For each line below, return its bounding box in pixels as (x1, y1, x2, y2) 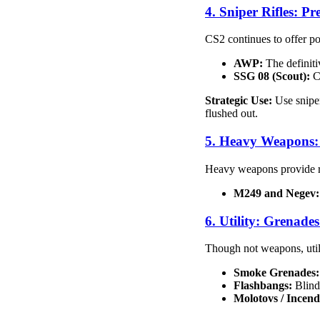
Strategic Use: (205, 94, 272, 107)
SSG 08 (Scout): (234, 70, 310, 83)
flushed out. (205, 107, 258, 120)
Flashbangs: (234, 279, 292, 292)
